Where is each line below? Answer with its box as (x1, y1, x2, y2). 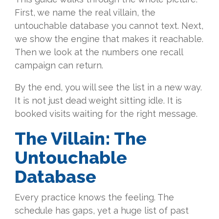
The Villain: (15, 128, 114, 149)
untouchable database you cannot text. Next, (15, 20, 203, 31)
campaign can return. (15, 60, 103, 70)
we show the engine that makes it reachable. (15, 33, 203, 44)
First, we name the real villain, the (15, 7, 155, 18)
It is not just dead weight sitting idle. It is (15, 95, 182, 106)
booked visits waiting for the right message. (15, 108, 197, 119)
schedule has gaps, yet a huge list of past (15, 205, 189, 216)
